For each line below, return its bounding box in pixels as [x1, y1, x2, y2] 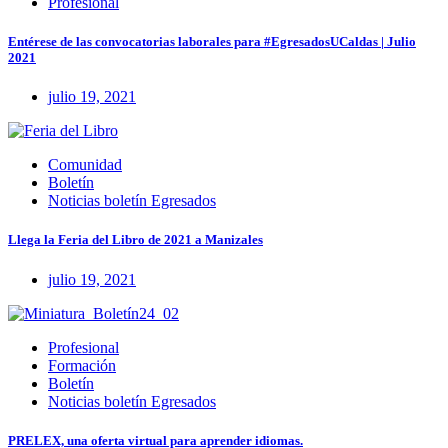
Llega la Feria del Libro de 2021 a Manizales [8, 232, 263, 248]
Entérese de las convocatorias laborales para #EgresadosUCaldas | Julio [8, 34, 416, 50]
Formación [48, 356, 116, 374]
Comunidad [48, 156, 122, 174]
